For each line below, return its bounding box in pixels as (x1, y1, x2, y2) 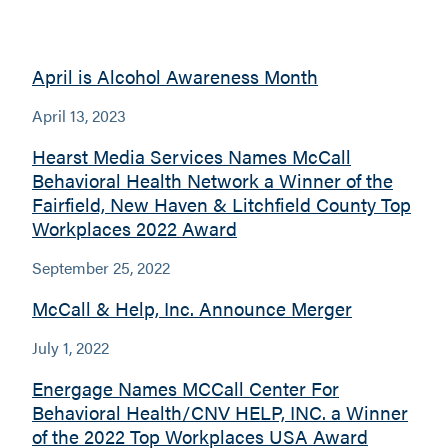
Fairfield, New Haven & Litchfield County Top (32, 189, 411, 218)
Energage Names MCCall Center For (32, 373, 339, 402)
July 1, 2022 (32, 335, 109, 359)
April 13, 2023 (32, 103, 126, 127)
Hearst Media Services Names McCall (32, 141, 351, 170)
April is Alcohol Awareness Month (32, 61, 318, 90)
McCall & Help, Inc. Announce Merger (32, 293, 352, 322)
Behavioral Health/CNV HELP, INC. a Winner (32, 397, 408, 426)
